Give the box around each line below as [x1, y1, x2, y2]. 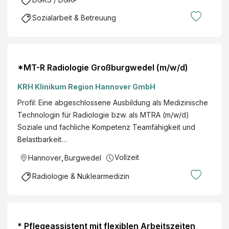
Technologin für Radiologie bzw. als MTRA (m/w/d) [17, 110, 189, 119]
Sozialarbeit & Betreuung [32, 13, 116, 22]
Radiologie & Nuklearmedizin [32, 172, 129, 181]
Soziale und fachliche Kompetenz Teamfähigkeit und [17, 122, 195, 131]
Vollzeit [114, 152, 139, 162]
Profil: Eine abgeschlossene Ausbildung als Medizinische [17, 98, 208, 107]
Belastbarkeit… [17, 134, 67, 144]
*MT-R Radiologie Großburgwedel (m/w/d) [17, 62, 188, 73]
